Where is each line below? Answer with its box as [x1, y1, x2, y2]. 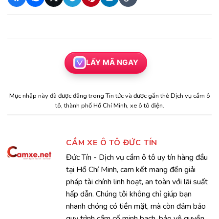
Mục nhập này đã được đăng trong [9, 91, 106, 100]
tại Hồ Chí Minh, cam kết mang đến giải [66, 164, 196, 175]
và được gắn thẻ [123, 91, 171, 100]
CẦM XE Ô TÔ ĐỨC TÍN [66, 137, 158, 148]
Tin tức [105, 91, 124, 100]
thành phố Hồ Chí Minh [64, 101, 127, 110]
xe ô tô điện [130, 101, 163, 110]
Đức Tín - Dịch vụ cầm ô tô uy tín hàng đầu [66, 152, 208, 163]
